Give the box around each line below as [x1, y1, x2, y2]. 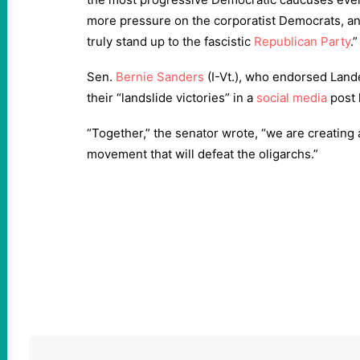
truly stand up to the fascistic [87, 34, 254, 49]
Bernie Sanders [116, 69, 204, 84]
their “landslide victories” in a [87, 90, 256, 105]
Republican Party [254, 34, 350, 49]
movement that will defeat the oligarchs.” [87, 146, 318, 162]
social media [256, 90, 327, 105]
